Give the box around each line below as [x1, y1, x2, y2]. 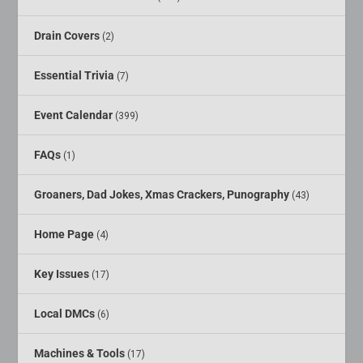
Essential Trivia [34, 69, 115, 83]
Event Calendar [34, 109, 113, 122]
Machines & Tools [34, 347, 126, 361]
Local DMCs [34, 307, 96, 321]
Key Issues [34, 267, 90, 281]
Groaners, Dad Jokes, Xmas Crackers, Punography [34, 188, 290, 202]
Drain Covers [34, 29, 100, 43]
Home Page [34, 228, 95, 241]
